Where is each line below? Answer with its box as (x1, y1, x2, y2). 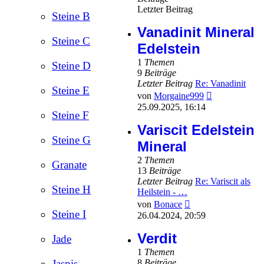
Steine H (52, 183, 91, 196)
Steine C (52, 35, 90, 48)
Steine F (52, 109, 89, 122)
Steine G (52, 134, 91, 147)
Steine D (52, 60, 91, 72)
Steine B (52, 10, 90, 23)
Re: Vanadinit (195, 78, 246, 89)
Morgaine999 (154, 91, 204, 101)
